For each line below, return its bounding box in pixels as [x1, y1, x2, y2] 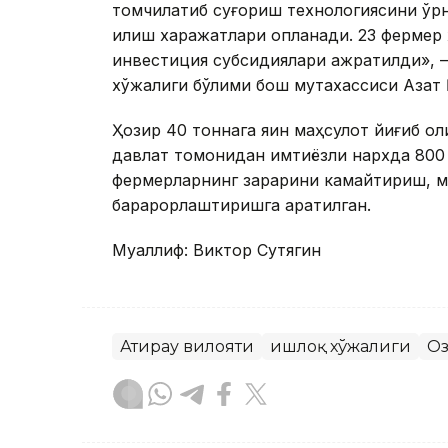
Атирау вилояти [120, 337, 254, 357]
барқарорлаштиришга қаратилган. [112, 195, 371, 216]
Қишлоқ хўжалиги [270, 337, 411, 357]
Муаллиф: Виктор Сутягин [112, 240, 321, 261]
